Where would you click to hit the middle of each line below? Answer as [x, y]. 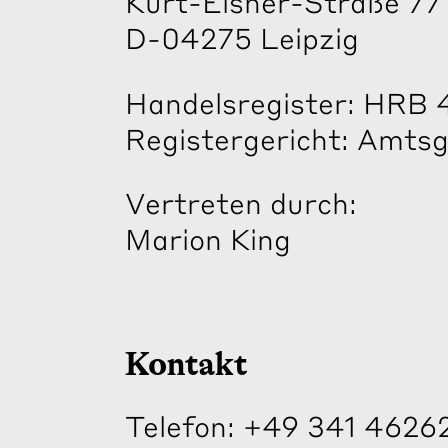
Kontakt [186, 363]
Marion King [208, 238]
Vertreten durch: [241, 202]
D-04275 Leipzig [242, 38]
